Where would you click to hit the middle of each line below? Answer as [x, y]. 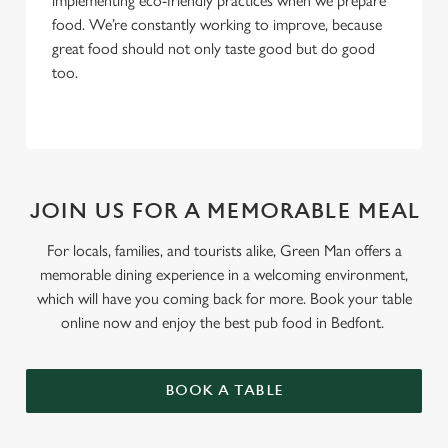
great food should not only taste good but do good [213, 48]
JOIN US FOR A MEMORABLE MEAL [224, 211]
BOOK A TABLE [224, 390]
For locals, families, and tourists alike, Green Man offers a [224, 250]
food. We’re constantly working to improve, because [217, 24]
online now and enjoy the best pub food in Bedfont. [224, 322]
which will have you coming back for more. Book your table [224, 298]
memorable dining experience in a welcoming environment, [224, 274]
